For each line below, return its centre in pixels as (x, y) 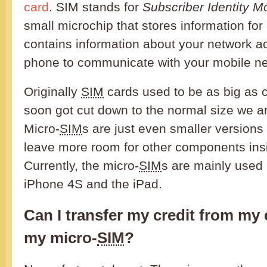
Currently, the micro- (81, 166)
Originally (52, 92)
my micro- (60, 238)
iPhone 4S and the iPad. (93, 184)
